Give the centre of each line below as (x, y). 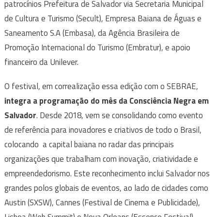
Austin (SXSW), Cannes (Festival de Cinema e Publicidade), (102, 203)
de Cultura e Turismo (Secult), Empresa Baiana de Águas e (103, 19)
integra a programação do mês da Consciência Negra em (106, 101)
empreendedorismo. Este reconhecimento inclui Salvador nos (107, 174)
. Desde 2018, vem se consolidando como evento (119, 116)
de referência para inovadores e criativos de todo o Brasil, (103, 130)
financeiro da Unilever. (41, 62)
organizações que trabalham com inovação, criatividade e (101, 159)
